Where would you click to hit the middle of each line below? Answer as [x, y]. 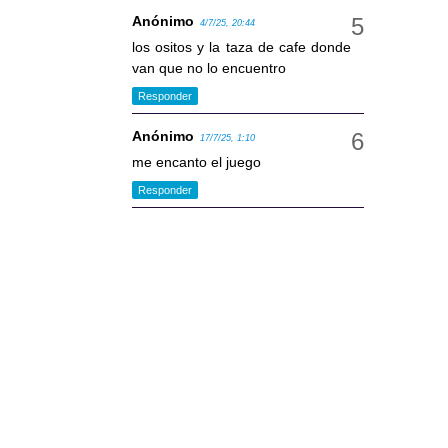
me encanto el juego [196, 162]
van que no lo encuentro [209, 68]
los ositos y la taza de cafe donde [241, 47]
